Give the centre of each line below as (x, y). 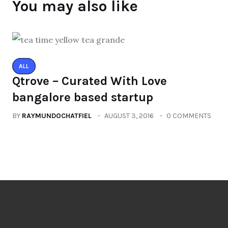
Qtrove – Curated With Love (90, 81)
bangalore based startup (83, 97)
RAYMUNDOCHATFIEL (57, 116)
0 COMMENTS (189, 116)
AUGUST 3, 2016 (129, 116)
